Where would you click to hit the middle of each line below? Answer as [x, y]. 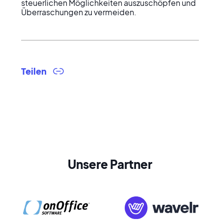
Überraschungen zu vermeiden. [79, 12]
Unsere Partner [110, 164]
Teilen [34, 71]
